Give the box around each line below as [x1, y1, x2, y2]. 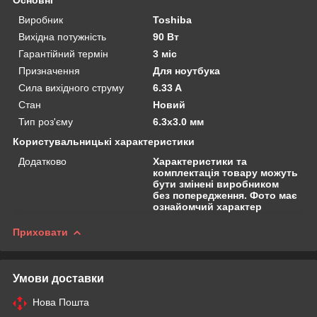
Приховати [13, 226, 68, 238]
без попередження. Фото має [153, 189, 298, 201]
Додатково [18, 155, 67, 167]
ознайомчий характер [153, 200, 263, 212]
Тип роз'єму [18, 115, 73, 127]
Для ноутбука [153, 64, 221, 76]
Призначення [18, 64, 80, 76]
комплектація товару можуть [153, 166, 299, 178]
